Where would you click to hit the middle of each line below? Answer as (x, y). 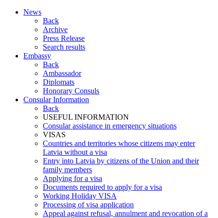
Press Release (64, 38)
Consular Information (56, 100)
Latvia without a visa (75, 152)
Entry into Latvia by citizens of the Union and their (121, 161)
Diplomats (59, 82)
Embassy (37, 56)
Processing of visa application (88, 205)
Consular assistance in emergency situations (110, 126)
